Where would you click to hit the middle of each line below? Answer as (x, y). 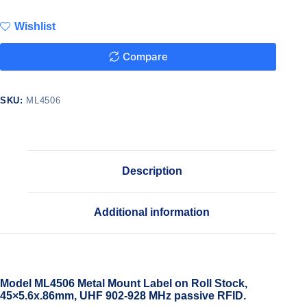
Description (152, 171)
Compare (145, 57)
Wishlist (35, 26)
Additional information (152, 212)
